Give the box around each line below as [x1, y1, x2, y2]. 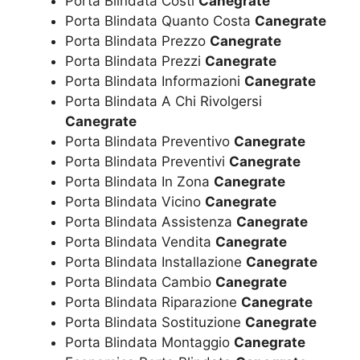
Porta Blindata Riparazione [65, 293, 241, 310]
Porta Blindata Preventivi [65, 153, 229, 170]
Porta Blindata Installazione [65, 253, 246, 270]
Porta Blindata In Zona [65, 173, 214, 190]
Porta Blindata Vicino [65, 193, 205, 210]
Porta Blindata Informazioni [65, 72, 244, 89]
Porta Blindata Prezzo [65, 32, 210, 49]
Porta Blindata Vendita [65, 233, 215, 250]
